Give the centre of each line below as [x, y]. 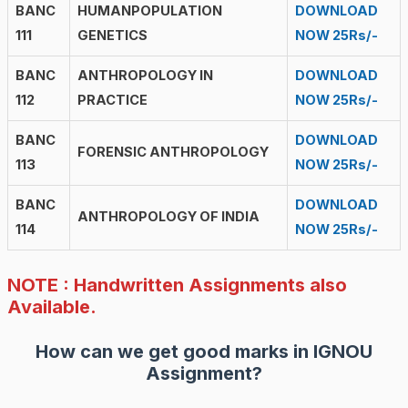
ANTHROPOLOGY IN [145, 76]
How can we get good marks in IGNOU [204, 352]
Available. [51, 306]
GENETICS [112, 36]
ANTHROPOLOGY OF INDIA [168, 217]
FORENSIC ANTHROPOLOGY [173, 153]
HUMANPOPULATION [149, 11]
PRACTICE [112, 101]
